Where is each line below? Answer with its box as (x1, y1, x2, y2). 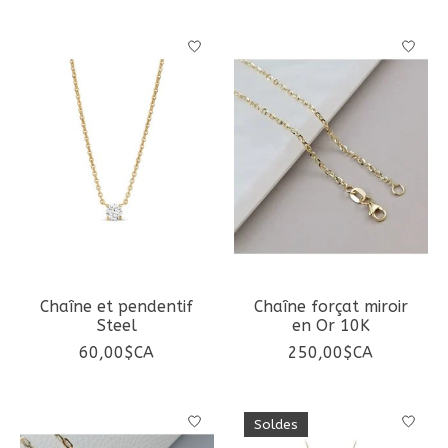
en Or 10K (291, 316, 370, 336)
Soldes (253, 417, 298, 433)
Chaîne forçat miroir (253, 297, 408, 317)
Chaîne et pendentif (40, 297, 194, 317)
